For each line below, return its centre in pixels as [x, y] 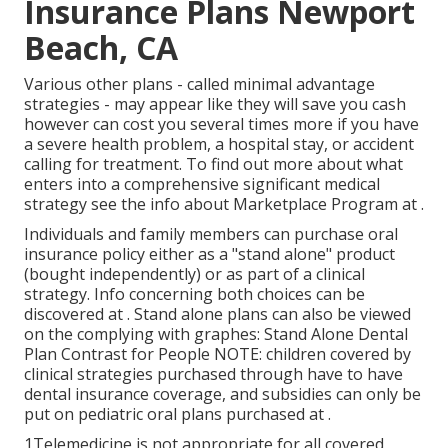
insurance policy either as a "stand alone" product [209, 253]
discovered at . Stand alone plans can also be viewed [217, 313]
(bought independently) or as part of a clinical [194, 273]
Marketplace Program [315, 203]
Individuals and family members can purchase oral [211, 233]
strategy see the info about [128, 203]
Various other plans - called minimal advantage [199, 83]
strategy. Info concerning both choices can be [194, 293]
